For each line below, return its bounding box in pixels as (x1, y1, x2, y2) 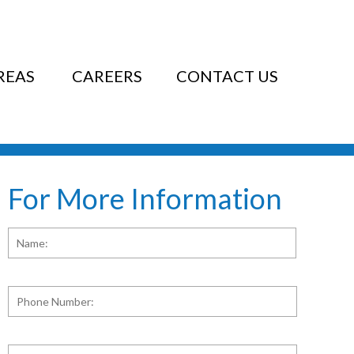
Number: (8, 295, 63, 312)
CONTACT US (176, 66, 278, 85)
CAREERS (72, 66, 142, 85)
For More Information (8, 181, 282, 216)
